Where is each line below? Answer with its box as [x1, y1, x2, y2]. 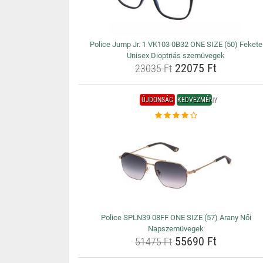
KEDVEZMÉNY [177, 96, 217, 104]
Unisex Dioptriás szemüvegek [127, 51, 225, 60]
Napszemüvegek [148, 224, 204, 233]
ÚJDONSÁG [141, 96, 174, 104]
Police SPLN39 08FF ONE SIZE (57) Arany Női [100, 213, 251, 222]
